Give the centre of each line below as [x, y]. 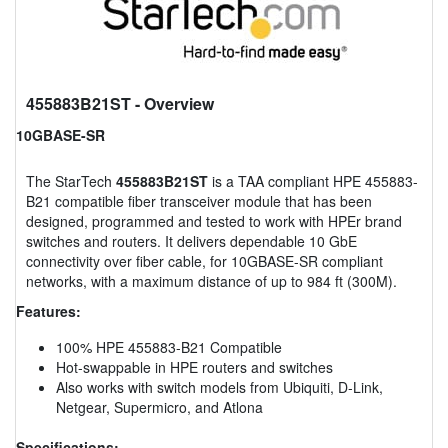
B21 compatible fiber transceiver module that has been [199, 200]
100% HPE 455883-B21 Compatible [169, 346]
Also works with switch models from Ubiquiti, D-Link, [219, 386]
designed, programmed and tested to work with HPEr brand [214, 220]
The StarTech [71, 180]
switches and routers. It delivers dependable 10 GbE [191, 240]
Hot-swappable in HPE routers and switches [194, 366]
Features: [48, 310]
